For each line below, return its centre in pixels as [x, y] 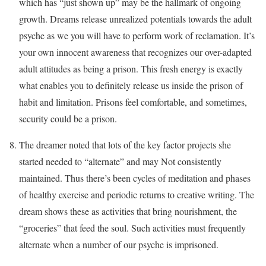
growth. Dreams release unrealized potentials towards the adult [135, 19]
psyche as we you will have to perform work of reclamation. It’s [137, 35]
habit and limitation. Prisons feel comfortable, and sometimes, [133, 102]
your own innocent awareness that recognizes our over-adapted [135, 52]
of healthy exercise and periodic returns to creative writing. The [137, 194]
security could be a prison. [68, 118]
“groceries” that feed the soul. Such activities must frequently [132, 228]
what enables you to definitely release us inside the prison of [131, 85]
